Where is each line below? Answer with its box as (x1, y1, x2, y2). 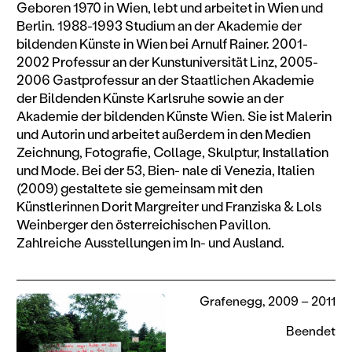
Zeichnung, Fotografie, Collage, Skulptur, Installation (16, 143, 328, 161)
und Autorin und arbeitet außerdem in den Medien (16, 125, 310, 143)
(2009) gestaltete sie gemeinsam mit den (16, 179, 262, 197)
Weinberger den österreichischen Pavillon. (16, 215, 271, 233)
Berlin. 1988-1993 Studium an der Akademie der (16, 16, 302, 35)
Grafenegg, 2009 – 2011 (200, 292, 336, 310)
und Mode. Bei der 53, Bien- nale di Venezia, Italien (16, 161, 314, 179)
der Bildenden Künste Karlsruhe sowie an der (16, 89, 284, 107)
